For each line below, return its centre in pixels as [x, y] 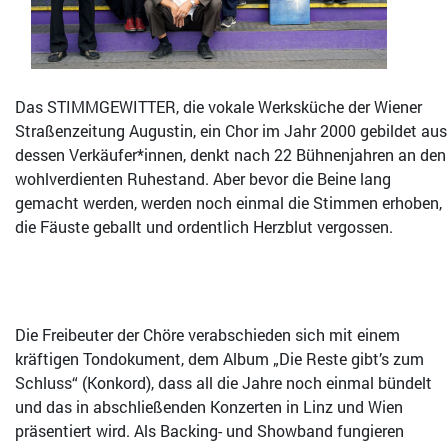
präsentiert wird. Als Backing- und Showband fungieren [209, 431]
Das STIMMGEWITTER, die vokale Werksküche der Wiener [218, 107]
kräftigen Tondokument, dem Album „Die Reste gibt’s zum [219, 359]
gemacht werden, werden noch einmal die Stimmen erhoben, [228, 203]
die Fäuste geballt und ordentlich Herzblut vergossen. [204, 227]
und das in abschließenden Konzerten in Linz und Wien [209, 407]
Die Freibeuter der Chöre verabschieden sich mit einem [207, 335]
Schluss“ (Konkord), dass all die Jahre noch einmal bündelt [223, 383]
